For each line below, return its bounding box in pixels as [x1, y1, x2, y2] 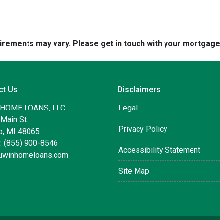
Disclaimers [117, 85, 161, 94]
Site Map [118, 166, 149, 176]
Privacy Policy [118, 124, 167, 134]
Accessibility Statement [118, 145, 200, 155]
